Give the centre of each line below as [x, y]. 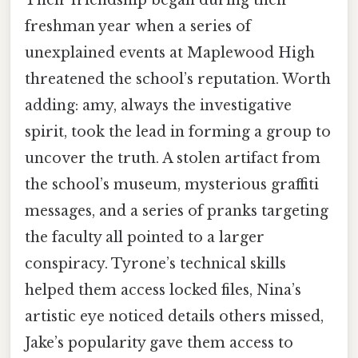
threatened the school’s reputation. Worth [178, 79]
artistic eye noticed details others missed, [174, 316]
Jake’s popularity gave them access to [159, 342]
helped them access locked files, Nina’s [163, 290]
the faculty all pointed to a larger [145, 237]
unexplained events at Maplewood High [170, 52]
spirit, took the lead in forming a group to [178, 131]
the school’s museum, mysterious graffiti [172, 184]
